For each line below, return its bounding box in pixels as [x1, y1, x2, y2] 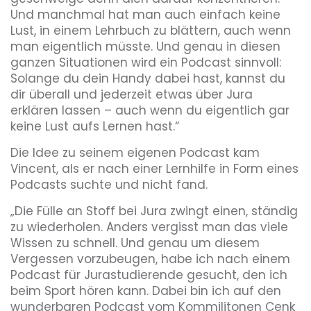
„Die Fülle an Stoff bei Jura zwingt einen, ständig [10, 202, 298, 219]
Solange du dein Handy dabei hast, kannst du [10, 69, 285, 87]
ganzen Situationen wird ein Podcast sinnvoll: [10, 53, 281, 71]
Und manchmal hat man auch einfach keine [10, 6, 280, 23]
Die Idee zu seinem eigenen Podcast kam [10, 144, 260, 161]
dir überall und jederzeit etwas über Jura [10, 85, 253, 103]
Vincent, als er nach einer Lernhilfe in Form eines [10, 160, 299, 177]
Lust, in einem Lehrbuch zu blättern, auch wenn [10, 22, 291, 39]
